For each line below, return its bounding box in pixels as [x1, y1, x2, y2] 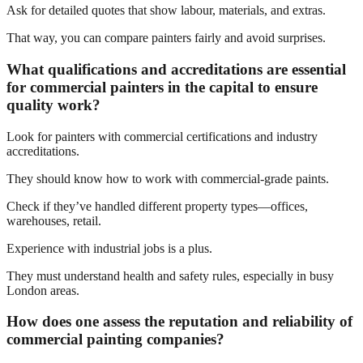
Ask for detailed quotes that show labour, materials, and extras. [6, 3, 326, 18]
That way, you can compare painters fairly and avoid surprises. [6, 31, 326, 45]
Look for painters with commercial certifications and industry [6, 129, 318, 143]
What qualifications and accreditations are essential [6, 60, 346, 78]
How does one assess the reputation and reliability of [6, 313, 352, 331]
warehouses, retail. [6, 213, 101, 228]
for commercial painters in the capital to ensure [6, 78, 318, 96]
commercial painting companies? [6, 331, 224, 348]
